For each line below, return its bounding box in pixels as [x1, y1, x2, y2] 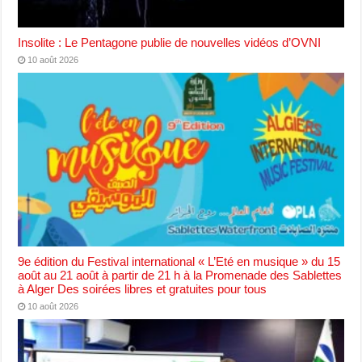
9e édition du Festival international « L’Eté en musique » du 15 [18, 254, 341, 268]
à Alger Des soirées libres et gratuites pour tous [18, 281, 267, 296]
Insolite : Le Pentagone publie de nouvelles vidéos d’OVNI [18, 36, 322, 50]
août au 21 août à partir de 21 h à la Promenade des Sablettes [18, 267, 343, 282]
